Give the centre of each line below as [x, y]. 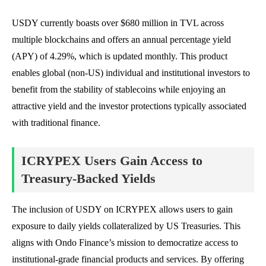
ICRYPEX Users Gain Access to [112, 160]
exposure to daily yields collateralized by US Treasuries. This [126, 226]
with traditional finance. [56, 122]
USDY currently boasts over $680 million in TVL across [118, 23]
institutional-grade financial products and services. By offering [128, 259]
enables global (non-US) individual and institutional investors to [131, 72]
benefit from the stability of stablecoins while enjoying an [119, 89]
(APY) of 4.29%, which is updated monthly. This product [120, 56]
